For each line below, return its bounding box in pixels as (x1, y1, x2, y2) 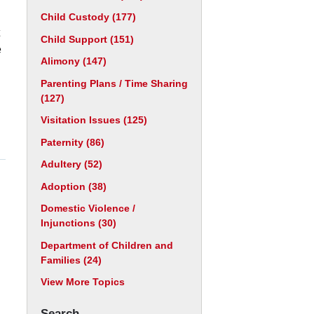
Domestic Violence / (41, 203, 135, 214)
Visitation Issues (41, 114, 123, 125)
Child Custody (41, 11, 112, 22)
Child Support (41, 33, 110, 45)
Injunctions (41, 217, 98, 228)
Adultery (41, 158, 84, 170)
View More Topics (41, 276, 125, 287)
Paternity (41, 136, 86, 148)
